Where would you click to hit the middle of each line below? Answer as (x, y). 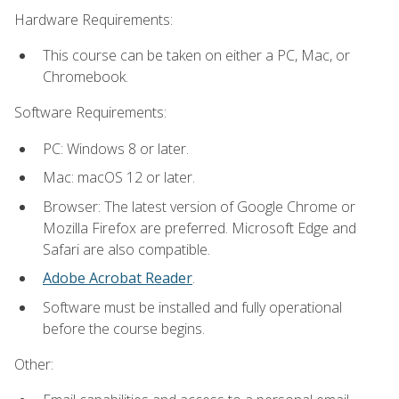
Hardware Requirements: (94, 19)
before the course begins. (124, 328)
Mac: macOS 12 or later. (119, 178)
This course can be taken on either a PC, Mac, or (196, 55)
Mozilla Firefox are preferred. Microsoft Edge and (199, 228)
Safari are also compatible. (126, 249)
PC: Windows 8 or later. (116, 148)
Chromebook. (85, 76)
